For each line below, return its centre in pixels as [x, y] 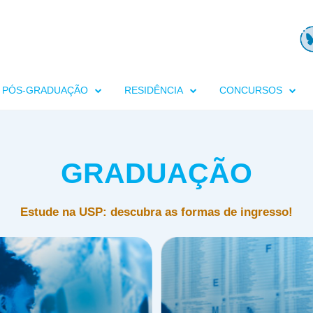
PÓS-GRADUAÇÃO [45, 90]
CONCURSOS [251, 90]
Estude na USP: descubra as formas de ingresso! [156, 212]
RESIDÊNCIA [154, 90]
